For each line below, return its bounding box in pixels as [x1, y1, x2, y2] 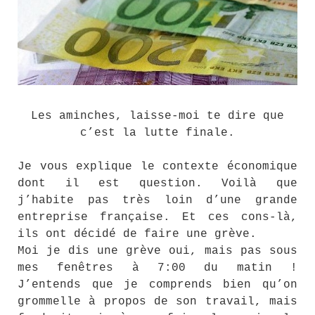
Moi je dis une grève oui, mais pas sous [18, 245, 297, 258]
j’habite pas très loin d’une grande [18, 194, 297, 207]
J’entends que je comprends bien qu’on [18, 278, 297, 292]
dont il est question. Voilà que [18, 177, 297, 191]
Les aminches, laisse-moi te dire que [31, 110, 284, 123]
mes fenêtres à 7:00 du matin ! [18, 262, 297, 275]
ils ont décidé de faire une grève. [18, 228, 257, 241]
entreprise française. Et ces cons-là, [18, 211, 297, 224]
